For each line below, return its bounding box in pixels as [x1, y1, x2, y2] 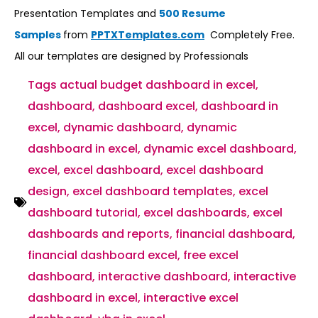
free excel [183, 247, 238, 263]
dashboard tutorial [28, 204, 138, 221]
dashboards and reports [28, 226, 170, 242]
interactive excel [143, 290, 238, 306]
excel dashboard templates [72, 183, 233, 199]
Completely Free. [204, 28, 295, 42]
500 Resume [159, 6, 226, 21]
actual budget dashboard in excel [60, 77, 256, 93]
